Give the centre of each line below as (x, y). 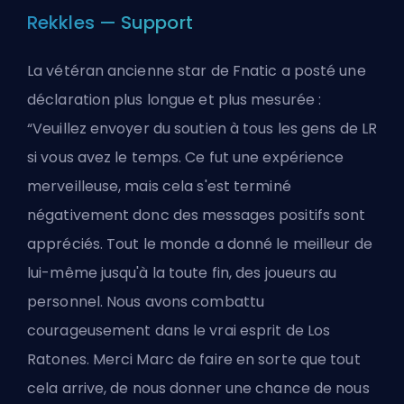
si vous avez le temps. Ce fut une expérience (186, 157)
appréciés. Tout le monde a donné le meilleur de (200, 243)
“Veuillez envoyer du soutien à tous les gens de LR (202, 128)
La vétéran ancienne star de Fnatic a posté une (197, 70)
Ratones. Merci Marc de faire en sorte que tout (194, 359)
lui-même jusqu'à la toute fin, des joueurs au (182, 272)
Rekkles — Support (110, 22)
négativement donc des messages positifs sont (197, 215)
